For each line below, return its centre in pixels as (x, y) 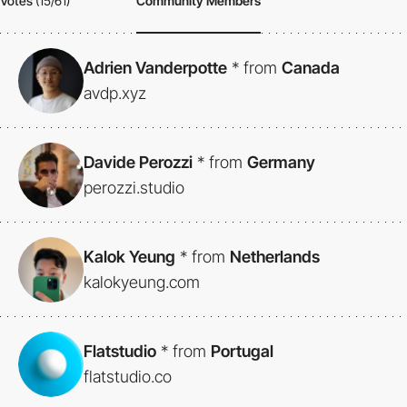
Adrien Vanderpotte (155, 67)
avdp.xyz (115, 93)
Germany (281, 162)
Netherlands (275, 256)
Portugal (242, 351)
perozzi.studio (134, 187)
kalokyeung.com (142, 282)
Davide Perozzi (138, 162)
